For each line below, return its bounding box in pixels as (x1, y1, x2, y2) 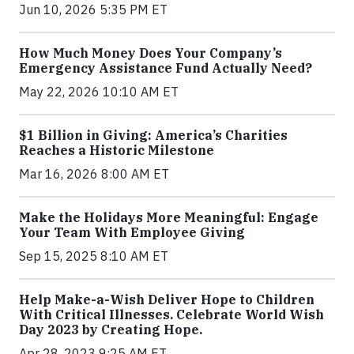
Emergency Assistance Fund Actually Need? (19, 60, 312, 77)
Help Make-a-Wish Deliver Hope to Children (19, 292, 314, 308)
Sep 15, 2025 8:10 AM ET (19, 248, 168, 265)
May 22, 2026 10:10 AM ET (19, 84, 179, 100)
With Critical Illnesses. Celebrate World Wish (19, 307, 324, 323)
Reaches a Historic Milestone (19, 142, 214, 159)
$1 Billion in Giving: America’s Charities (19, 127, 288, 144)
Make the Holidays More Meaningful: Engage (19, 209, 318, 226)
